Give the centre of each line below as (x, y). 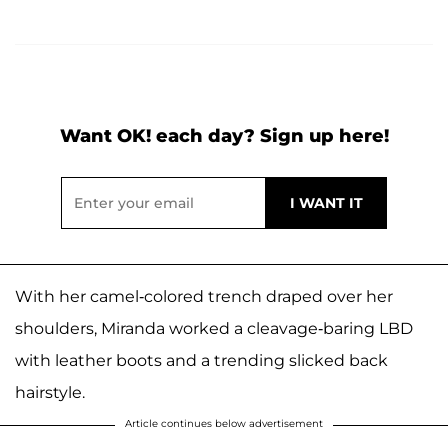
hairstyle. (50, 392)
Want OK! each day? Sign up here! (224, 135)
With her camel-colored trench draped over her (204, 296)
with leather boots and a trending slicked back (201, 360)
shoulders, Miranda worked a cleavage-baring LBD (214, 328)
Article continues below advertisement (224, 423)
